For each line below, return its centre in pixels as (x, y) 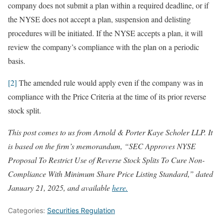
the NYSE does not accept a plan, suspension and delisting (99, 19)
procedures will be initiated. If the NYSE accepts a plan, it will (105, 33)
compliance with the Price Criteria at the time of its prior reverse (107, 96)
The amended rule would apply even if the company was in (110, 83)
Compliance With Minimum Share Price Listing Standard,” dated (111, 174)
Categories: (28, 210)
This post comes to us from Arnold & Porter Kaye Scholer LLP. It (110, 132)
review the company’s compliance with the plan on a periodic (104, 47)
